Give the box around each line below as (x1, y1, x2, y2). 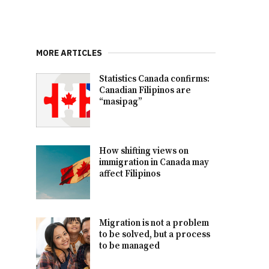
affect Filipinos (99, 168, 161, 180)
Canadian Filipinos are (99, 84, 192, 96)
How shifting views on (99, 145, 189, 157)
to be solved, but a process (99, 228, 211, 240)
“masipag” (99, 95, 143, 107)
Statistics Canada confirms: (99, 73, 210, 85)
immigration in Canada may (99, 156, 210, 168)
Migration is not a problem (99, 217, 210, 229)
